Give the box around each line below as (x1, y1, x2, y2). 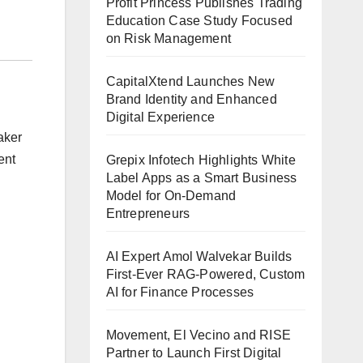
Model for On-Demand (105, 189, 237, 203)
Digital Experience (105, 110, 216, 125)
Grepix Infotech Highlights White (105, 153, 296, 168)
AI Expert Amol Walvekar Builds (105, 250, 293, 264)
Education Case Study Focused (105, 14, 293, 28)
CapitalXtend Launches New (105, 75, 275, 89)
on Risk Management (105, 32, 232, 46)
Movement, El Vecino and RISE (105, 328, 292, 343)
